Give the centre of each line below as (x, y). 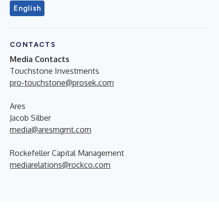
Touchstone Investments (55, 71)
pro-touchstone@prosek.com (62, 82)
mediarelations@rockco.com (60, 164)
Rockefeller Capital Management (67, 153)
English (27, 8)
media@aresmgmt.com (51, 129)
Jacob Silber (30, 118)
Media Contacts (40, 59)
